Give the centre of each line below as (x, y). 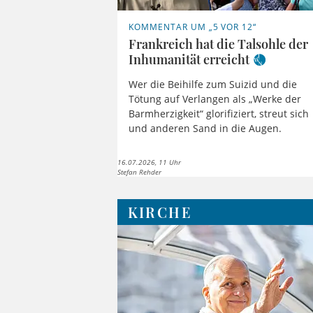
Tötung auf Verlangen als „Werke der (215, 99)
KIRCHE (160, 212)
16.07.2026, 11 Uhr (150, 162)
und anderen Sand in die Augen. (205, 128)
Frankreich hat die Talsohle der (219, 44)
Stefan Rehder (140, 172)
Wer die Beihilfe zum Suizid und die (213, 84)
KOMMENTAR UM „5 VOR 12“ (193, 27)
